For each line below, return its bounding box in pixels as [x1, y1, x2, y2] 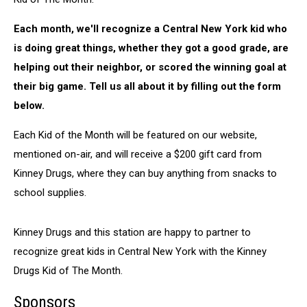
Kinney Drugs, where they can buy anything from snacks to [14, 167, 277, 180]
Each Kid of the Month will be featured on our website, [14, 129, 257, 141]
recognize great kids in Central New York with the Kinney [14, 245, 267, 258]
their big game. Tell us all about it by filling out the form [14, 80, 281, 93]
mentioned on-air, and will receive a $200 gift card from [14, 148, 262, 160]
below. [14, 99, 45, 112]
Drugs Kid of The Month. [14, 265, 123, 277]
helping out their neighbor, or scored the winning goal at [14, 61, 286, 73]
